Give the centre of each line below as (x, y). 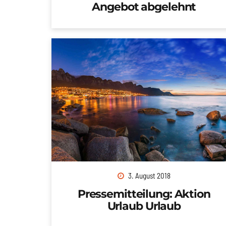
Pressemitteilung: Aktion (144, 193)
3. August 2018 (149, 175)
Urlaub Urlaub (144, 206)
